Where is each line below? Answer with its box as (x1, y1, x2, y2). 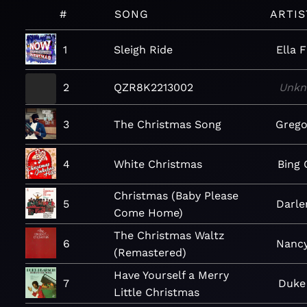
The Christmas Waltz (113, 228, 225, 242)
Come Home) (113, 206, 183, 219)
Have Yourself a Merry (114, 268, 230, 282)
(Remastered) (113, 245, 186, 259)
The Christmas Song (113, 118, 221, 131)
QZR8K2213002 (114, 80, 194, 94)
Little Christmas (114, 285, 200, 299)
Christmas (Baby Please (113, 188, 238, 202)
